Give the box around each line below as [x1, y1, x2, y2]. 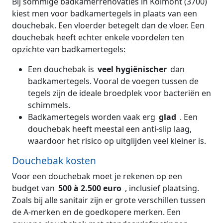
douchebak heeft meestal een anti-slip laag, [28, 123, 192, 135]
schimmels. [28, 100, 70, 111]
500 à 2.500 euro [58, 183, 123, 194]
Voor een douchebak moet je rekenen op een [12, 171, 182, 182]
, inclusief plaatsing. [125, 183, 199, 194]
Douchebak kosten [12, 154, 96, 168]
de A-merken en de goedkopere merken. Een [12, 207, 181, 218]
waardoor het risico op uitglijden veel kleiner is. [28, 135, 206, 147]
